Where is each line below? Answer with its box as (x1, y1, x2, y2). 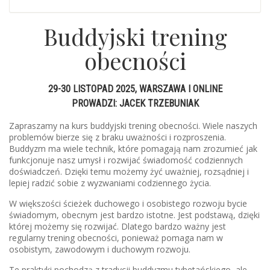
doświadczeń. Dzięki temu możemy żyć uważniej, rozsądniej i (9, 166, 249, 178)
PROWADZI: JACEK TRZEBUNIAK (71, 98, 199, 110)
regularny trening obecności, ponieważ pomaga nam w (9, 232, 223, 244)
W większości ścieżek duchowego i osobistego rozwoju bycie (9, 198, 247, 210)
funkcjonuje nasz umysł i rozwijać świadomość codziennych (9, 154, 243, 166)
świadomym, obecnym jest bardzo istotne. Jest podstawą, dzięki (9, 209, 260, 221)
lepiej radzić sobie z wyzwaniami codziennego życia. (9, 177, 211, 189)
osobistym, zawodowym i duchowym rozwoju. (9, 243, 190, 256)
